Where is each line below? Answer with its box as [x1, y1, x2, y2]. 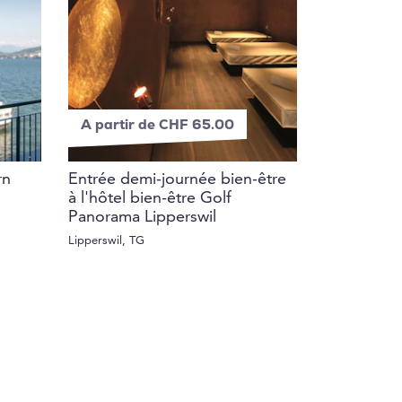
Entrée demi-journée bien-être [68, 172, 286, 188]
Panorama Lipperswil [68, 210, 216, 226]
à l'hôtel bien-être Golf [68, 191, 232, 207]
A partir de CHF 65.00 [81, 119, 234, 134]
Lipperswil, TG [68, 235, 144, 248]
